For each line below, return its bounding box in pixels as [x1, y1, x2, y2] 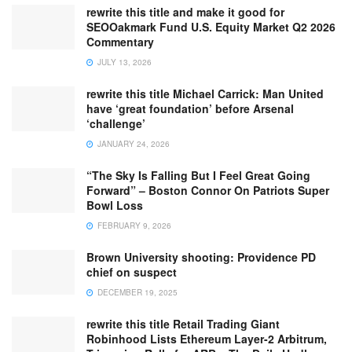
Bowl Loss [86, 197, 143, 214]
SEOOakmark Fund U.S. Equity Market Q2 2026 [86, 19, 335, 35]
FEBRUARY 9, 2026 [95, 220, 171, 232]
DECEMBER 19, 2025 [95, 287, 178, 299]
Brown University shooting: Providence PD [86, 249, 316, 266]
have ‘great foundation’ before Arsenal [86, 101, 294, 117]
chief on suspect [86, 264, 177, 280]
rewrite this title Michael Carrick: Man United [86, 86, 324, 102]
